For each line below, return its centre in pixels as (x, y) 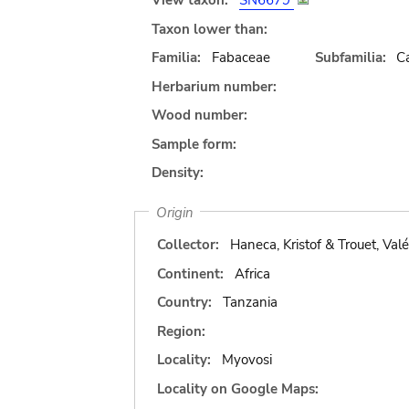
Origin (174, 212)
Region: (181, 331)
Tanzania (250, 302)
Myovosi (246, 360)
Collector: (188, 245)
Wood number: (199, 115)
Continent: (190, 273)
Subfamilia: (350, 58)
